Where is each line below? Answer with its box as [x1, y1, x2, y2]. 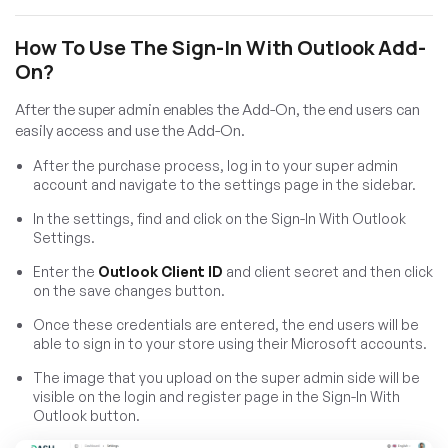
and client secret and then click [223, 262, 433, 280]
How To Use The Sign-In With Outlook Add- [15, 33, 426, 61]
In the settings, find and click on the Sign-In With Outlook [33, 209, 406, 227]
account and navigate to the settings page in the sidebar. [33, 175, 416, 193]
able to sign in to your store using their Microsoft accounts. [33, 334, 427, 352]
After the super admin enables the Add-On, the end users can [15, 99, 420, 119]
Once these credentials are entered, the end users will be [33, 315, 419, 333]
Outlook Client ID [98, 262, 223, 280]
